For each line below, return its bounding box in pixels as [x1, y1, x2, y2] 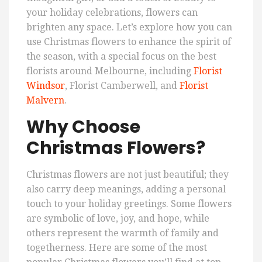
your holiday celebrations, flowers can [26, 7, 198, 19]
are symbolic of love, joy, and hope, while [26, 213, 209, 225]
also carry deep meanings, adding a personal [26, 184, 226, 195]
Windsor [26, 80, 65, 92]
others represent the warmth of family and [26, 227, 219, 239]
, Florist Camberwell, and [65, 80, 177, 92]
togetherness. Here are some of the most [26, 242, 207, 254]
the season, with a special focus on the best [26, 51, 216, 63]
